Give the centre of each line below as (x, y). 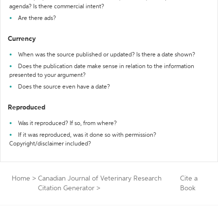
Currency (22, 39)
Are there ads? (37, 18)
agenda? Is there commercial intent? (57, 7)
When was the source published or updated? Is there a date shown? (107, 55)
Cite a (189, 179)
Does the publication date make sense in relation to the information (106, 67)
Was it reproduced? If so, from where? (67, 124)
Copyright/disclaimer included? (50, 144)
